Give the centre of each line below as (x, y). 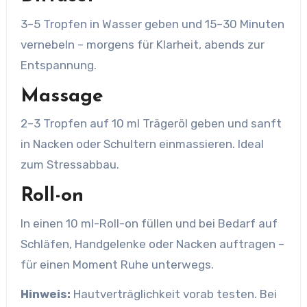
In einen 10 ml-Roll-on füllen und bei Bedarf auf (149, 223)
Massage (62, 96)
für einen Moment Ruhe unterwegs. (117, 264)
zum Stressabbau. (70, 164)
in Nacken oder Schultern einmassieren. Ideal (142, 144)
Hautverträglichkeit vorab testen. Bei (173, 294)
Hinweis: (45, 294)
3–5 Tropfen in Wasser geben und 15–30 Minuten (152, 24)
